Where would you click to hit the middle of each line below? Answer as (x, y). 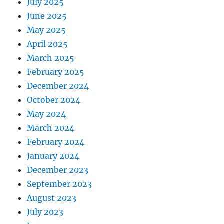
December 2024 (58, 86)
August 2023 (52, 198)
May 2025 (47, 30)
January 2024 (53, 156)
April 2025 (48, 44)
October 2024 (54, 100)
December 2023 (58, 170)
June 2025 (47, 16)
